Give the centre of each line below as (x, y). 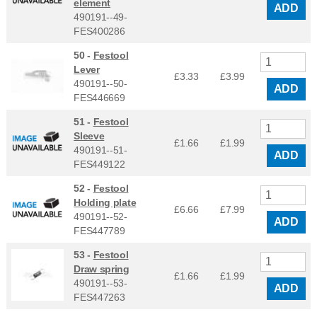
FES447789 (99, 230)
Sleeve (89, 136)
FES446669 (99, 97)
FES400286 (99, 31)
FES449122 (99, 164)
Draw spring (102, 269)
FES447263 (99, 297)
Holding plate (105, 202)
